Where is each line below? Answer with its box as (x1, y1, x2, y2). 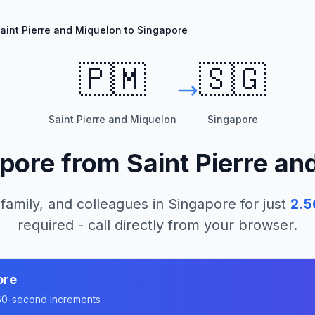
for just (236, 195, 286, 212)
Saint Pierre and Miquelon (49, 113, 176, 125)
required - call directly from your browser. (18, 217, 297, 233)
